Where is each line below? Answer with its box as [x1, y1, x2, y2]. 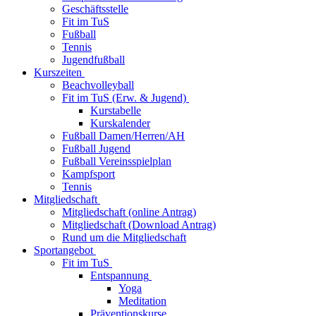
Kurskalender [90, 117, 150, 129]
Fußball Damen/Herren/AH [62, 130, 185, 142]
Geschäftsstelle [62, 3, 128, 15]
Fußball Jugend [62, 142, 130, 154]
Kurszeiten [34, 66, 82, 78]
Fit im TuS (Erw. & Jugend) [62, 92, 186, 104]
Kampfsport [62, 168, 115, 180]
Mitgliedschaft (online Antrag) [62, 206, 196, 218]
